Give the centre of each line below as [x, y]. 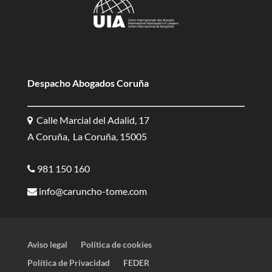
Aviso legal [47, 244]
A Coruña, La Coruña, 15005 [87, 136]
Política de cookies [116, 244]
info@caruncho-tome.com [92, 191]
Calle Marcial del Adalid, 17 [91, 120]
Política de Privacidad [68, 263]
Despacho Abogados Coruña [88, 83]
